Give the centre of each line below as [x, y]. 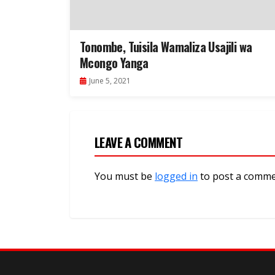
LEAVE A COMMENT [139, 142]
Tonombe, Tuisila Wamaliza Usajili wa [166, 47]
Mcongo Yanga [114, 63]
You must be [125, 176]
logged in [176, 176]
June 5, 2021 [110, 81]
